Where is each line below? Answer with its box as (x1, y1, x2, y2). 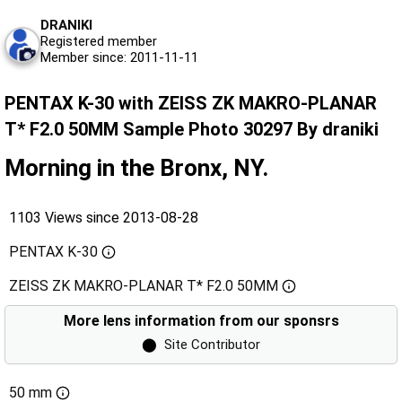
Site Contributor (164, 336, 260, 353)
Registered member (40, 32, 157, 49)
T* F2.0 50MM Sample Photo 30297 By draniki (4, 118, 379, 140)
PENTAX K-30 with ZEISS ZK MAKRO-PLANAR (4, 92, 377, 114)
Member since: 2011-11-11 (40, 48, 198, 66)
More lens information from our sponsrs (63, 311, 339, 329)
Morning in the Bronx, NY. (4, 153, 268, 181)
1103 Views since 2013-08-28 (9, 208, 198, 226)
